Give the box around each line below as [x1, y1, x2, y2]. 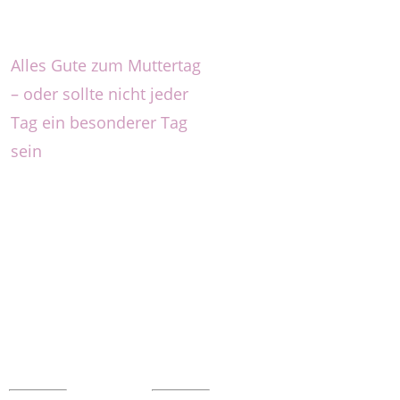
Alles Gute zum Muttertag [11, 54, 201, 76]
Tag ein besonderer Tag [11, 111, 187, 133]
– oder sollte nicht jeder [11, 82, 188, 104]
